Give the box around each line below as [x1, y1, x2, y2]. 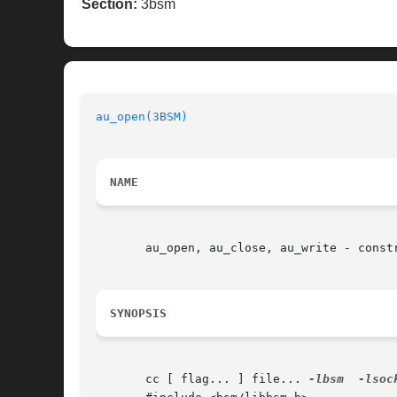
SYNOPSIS [110, 307, 167, 321]
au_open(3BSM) [96, 110, 188, 124]
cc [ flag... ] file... [96, 372, 308, 386]
